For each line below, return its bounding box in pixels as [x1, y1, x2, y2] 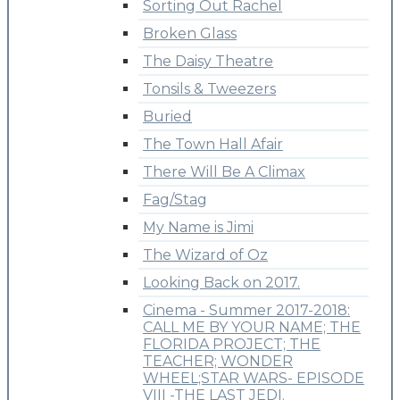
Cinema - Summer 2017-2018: [143, 301, 350, 319]
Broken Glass [143, 24, 237, 42]
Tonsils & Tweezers [143, 79, 276, 97]
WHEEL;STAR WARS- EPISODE [143, 369, 364, 387]
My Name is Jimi [143, 218, 254, 236]
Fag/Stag [143, 190, 207, 208]
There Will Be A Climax [143, 162, 305, 180]
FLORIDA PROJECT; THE [143, 335, 321, 353]
